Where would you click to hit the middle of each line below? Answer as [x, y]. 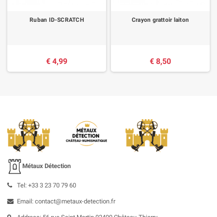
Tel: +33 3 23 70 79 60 [46, 186]
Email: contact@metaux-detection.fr [66, 201]
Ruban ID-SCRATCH [57, 20]
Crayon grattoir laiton [160, 20]
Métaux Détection [46, 166]
